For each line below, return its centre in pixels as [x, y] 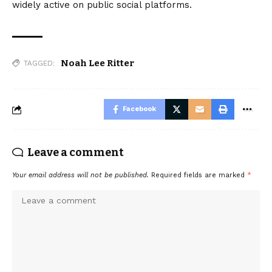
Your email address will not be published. [80, 175]
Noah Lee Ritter [97, 63]
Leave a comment [76, 153]
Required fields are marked [199, 175]
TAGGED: [39, 63]
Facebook [139, 109]
